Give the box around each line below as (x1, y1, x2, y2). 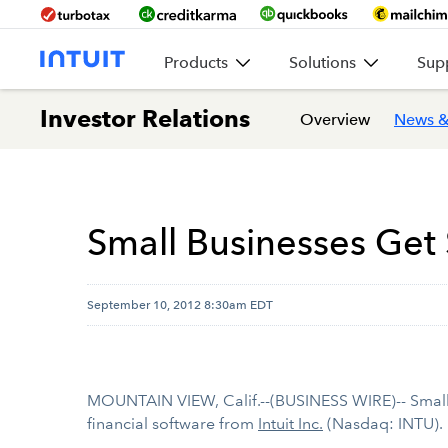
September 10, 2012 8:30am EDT (87, 297, 273, 312)
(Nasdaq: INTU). (323, 414, 443, 433)
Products (164, 53, 228, 72)
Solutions (289, 53, 356, 72)
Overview (300, 109, 370, 129)
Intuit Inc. (258, 414, 323, 433)
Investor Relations (40, 104, 250, 133)
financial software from (87, 414, 258, 433)
